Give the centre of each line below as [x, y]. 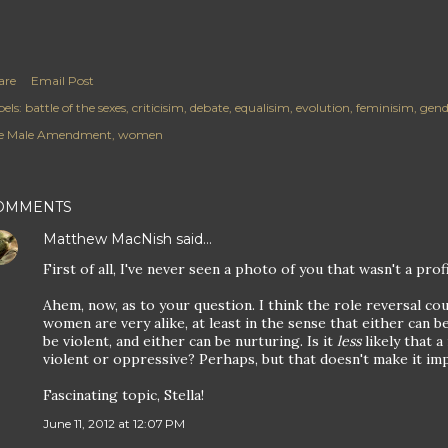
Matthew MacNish [107, 238]
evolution [323, 107]
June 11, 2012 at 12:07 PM [114, 423]
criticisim [158, 107]
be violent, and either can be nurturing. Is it [190, 340]
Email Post [62, 80]
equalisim [262, 107]
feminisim [385, 107]
